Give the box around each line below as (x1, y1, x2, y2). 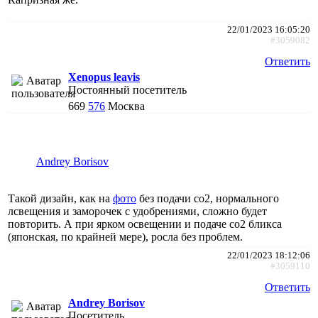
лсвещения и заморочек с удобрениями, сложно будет (8, 204, 267, 217)
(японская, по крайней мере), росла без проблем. (8, 230, 243, 243)
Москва (108, 99, 145, 112)
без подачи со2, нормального (136, 192, 279, 204)
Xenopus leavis (68, 70, 140, 83)
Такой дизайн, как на (8, 192, 113, 204)
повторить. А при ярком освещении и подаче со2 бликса (8, 217, 282, 230)
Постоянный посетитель (68, 83, 187, 96)
